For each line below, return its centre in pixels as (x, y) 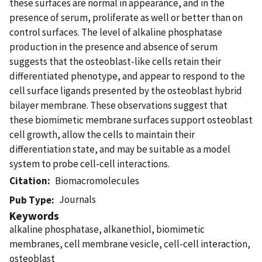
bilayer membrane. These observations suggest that (118, 105)
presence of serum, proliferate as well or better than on (126, 17)
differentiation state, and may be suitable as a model (120, 149)
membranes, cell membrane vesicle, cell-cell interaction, (130, 244)
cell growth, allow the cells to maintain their (102, 134)
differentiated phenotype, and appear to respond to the (127, 76)
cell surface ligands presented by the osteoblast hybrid (126, 90)
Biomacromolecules (97, 180)
